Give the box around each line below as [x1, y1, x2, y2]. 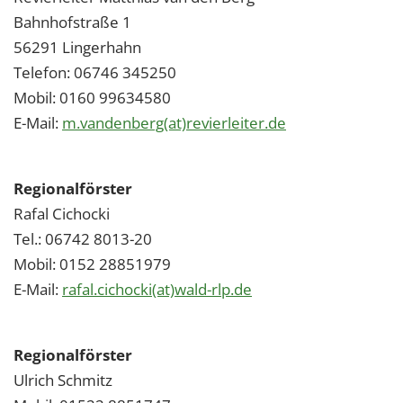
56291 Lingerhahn [13, 37, 141, 58]
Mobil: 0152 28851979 [13, 254, 171, 274]
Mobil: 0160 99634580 [13, 87, 171, 108]
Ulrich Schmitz [13, 370, 116, 390]
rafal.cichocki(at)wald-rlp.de [62, 279, 252, 300]
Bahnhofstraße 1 [13, 12, 131, 32]
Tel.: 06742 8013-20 [13, 228, 152, 249]
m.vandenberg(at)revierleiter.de [62, 112, 286, 133]
